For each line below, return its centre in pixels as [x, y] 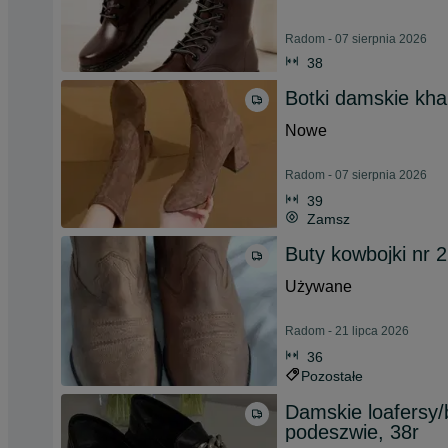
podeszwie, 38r [352, 432]
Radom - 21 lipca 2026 [347, 331]
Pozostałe [332, 376]
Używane [318, 286]
